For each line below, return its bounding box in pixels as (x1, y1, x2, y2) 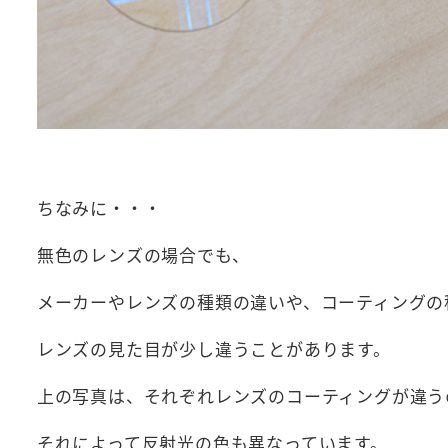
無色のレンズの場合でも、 (36, 242, 250, 268)
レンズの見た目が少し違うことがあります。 (36, 336, 391, 362)
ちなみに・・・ (36, 195, 162, 221)
